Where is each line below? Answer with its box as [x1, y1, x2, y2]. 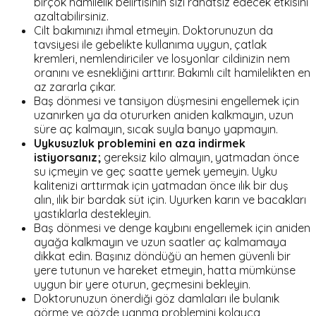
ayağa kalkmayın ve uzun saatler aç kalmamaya [34, 234, 286, 249]
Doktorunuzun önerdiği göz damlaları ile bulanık [34, 291, 279, 305]
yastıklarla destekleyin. [34, 206, 151, 221]
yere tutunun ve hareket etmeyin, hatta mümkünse [34, 262, 296, 277]
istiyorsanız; [34, 150, 101, 164]
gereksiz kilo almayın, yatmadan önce [101, 150, 299, 164]
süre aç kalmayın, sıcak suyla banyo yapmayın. [34, 121, 278, 136]
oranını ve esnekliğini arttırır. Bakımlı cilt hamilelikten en [34, 65, 310, 80]
